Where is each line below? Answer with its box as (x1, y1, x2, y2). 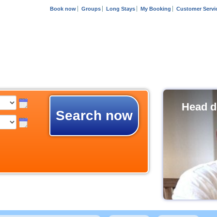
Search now (55, 108, 133, 123)
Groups (81, 6, 101, 12)
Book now (50, 6, 76, 12)
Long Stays (106, 6, 135, 12)
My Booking (140, 6, 171, 12)
